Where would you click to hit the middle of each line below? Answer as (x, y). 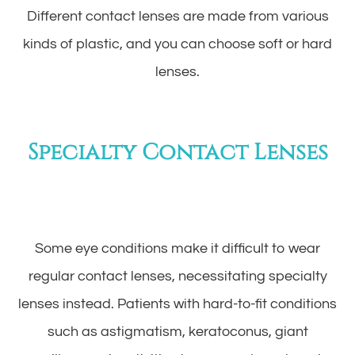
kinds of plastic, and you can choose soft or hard (177, 44)
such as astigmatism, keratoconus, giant (177, 331)
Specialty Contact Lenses (177, 152)
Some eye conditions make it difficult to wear (177, 248)
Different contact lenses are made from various (177, 16)
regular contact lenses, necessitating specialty (177, 276)
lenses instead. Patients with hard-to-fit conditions (177, 303)
